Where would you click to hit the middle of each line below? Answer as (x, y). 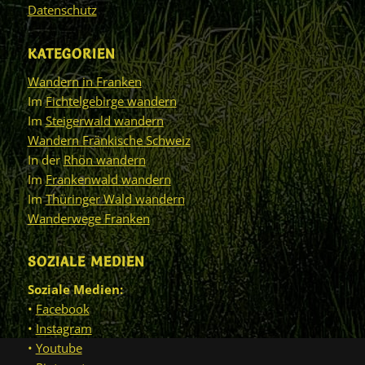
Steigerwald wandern (104, 120)
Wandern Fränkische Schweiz (109, 140)
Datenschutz (62, 10)
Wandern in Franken (84, 81)
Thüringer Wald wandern (115, 198)
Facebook (62, 309)
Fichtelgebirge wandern (111, 101)
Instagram (64, 329)
